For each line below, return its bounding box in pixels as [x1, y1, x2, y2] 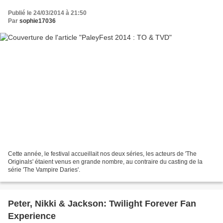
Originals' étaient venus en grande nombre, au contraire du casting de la [8, 158, 203, 166]
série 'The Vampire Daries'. [8, 166, 80, 174]
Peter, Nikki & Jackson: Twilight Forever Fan [8, 199, 196, 209]
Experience [8, 211, 56, 222]
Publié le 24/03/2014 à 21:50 [8, 9, 87, 16]
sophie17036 [19, 17, 56, 24]
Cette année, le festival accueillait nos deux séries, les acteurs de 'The [8, 150, 197, 158]
